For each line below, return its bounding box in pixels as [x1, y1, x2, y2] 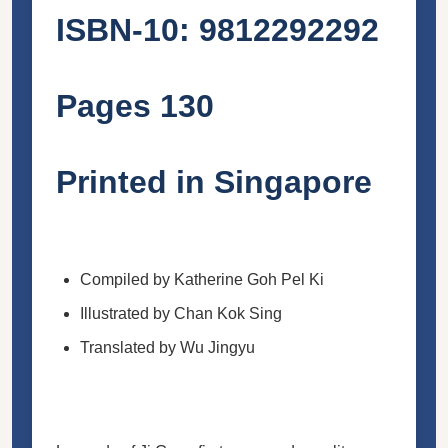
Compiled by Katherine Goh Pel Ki [80, 270, 324, 288]
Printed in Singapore [56, 163, 381, 200]
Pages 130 [56, 87, 214, 124]
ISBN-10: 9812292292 [56, 11, 379, 48]
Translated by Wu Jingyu [80, 338, 255, 356]
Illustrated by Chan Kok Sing [80, 304, 282, 322]
